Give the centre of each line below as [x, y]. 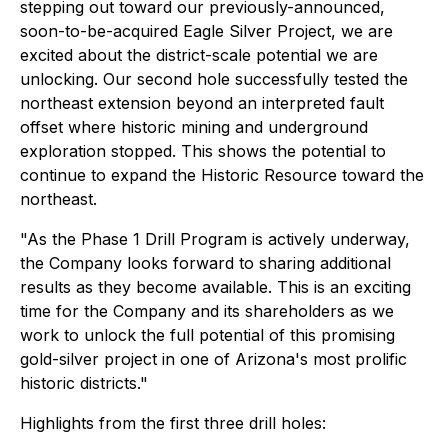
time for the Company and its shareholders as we [207, 311]
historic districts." [84, 383]
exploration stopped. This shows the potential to [203, 151]
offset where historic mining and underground [194, 127]
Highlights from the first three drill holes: [173, 423]
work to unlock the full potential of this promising [207, 335]
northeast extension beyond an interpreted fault [202, 103]
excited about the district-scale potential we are [199, 55]
